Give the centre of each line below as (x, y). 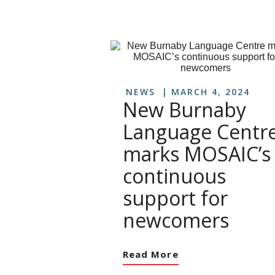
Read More (151, 254)
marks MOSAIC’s (197, 154)
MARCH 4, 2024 (211, 92)
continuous (174, 176)
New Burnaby (184, 110)
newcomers (176, 220)
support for (175, 198)
